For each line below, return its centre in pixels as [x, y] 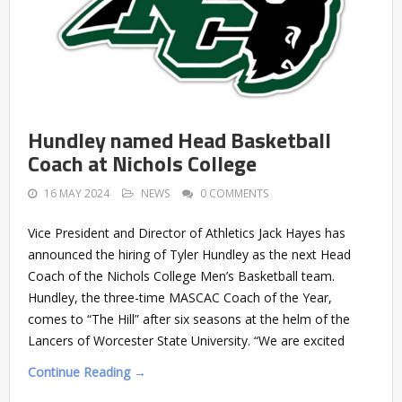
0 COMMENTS [234, 193]
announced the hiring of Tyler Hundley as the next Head [189, 254]
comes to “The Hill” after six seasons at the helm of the [189, 319]
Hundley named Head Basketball [179, 140]
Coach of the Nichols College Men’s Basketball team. [181, 275]
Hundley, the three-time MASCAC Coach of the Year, [180, 297]
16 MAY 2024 [77, 193]
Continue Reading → [87, 371]
